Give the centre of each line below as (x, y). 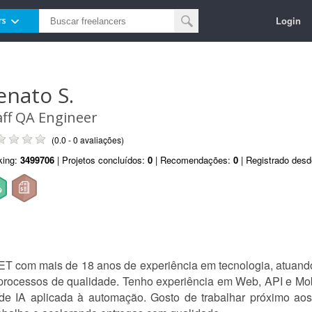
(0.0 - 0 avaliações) (88, 140)
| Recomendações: (193, 160)
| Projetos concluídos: (101, 160)
